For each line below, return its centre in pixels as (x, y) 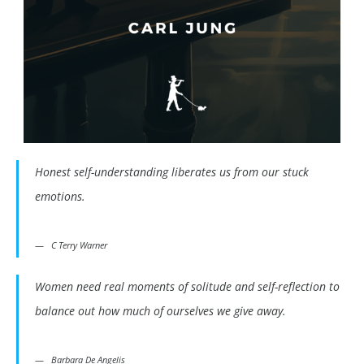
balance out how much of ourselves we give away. (160, 311)
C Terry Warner (79, 245)
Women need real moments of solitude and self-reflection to (187, 287)
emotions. (60, 197)
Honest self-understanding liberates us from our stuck (172, 172)
